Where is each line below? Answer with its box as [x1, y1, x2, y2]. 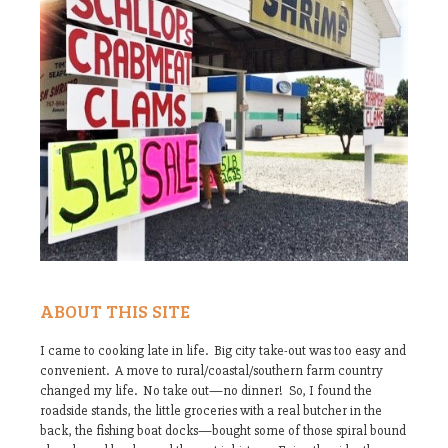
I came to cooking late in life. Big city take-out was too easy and [40, 342, 406, 359]
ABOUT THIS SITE [40, 299, 190, 323]
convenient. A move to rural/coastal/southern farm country [40, 362, 383, 379]
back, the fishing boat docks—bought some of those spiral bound [40, 422, 406, 439]
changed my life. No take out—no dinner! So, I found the [40, 382, 372, 399]
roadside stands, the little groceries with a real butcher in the [40, 402, 382, 419]
